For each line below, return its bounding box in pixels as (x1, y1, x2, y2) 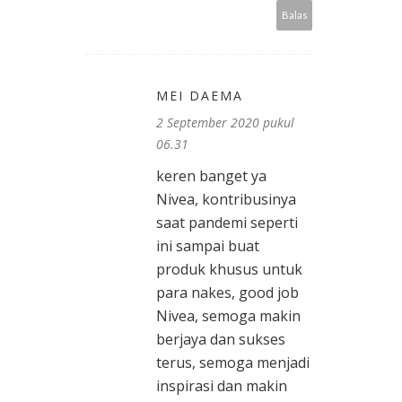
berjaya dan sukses (156, 329, 285, 350)
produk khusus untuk (156, 259, 302, 280)
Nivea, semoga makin (156, 306, 301, 327)
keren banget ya (156, 166, 267, 187)
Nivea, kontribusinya (156, 189, 296, 210)
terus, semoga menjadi (156, 353, 310, 373)
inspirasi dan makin (156, 376, 287, 397)
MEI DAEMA (156, 87, 243, 105)
